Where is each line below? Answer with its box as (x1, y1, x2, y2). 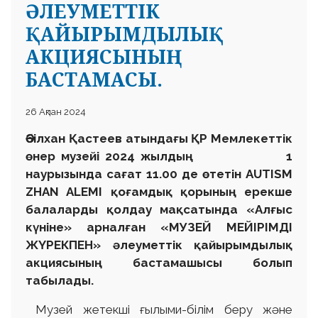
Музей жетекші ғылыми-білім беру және (26, 302, 292, 317)
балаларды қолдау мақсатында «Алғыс (26, 202, 292, 216)
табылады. (26, 273, 94, 287)
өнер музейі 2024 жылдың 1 (26, 148, 292, 163)
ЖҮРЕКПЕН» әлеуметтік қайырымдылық (26, 237, 292, 252)
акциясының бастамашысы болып (26, 255, 292, 270)
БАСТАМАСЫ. (26, 65, 163, 92)
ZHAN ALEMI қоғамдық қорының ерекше (26, 184, 292, 199)
